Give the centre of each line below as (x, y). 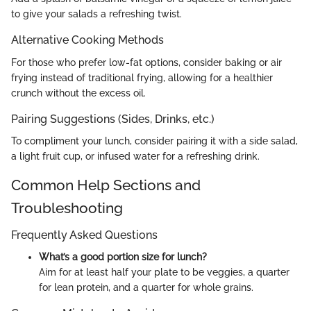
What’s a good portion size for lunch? (123, 257)
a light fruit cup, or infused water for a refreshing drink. (135, 156)
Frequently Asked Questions (84, 235)
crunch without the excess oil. (78, 93)
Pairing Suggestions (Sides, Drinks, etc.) (113, 119)
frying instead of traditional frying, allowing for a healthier (142, 77)
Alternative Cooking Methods (87, 40)
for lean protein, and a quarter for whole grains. (146, 288)
